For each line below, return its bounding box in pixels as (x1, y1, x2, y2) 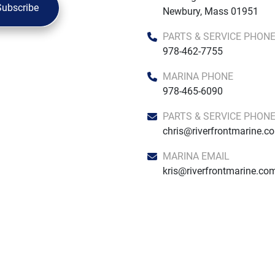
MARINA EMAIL (171, 150, 230, 162)
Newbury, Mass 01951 (163, 6, 258, 17)
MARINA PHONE (171, 71, 233, 82)
